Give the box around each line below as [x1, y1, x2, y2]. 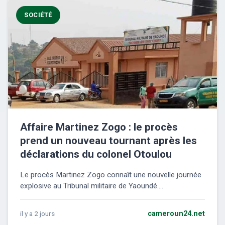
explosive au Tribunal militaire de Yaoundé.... [20, 181, 163, 191]
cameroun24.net [148, 209, 205, 218]
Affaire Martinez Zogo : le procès [20, 121, 178, 134]
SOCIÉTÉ [24, 11, 52, 19]
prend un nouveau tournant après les [20, 135, 197, 147]
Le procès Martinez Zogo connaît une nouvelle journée [20, 170, 201, 180]
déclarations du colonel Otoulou [20, 148, 172, 161]
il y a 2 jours [20, 209, 55, 218]
